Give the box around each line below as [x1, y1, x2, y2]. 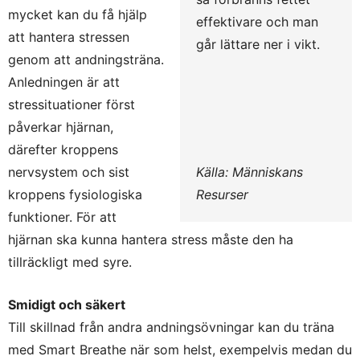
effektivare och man [196, 13, 318, 30]
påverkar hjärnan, [8, 118, 113, 135]
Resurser [196, 186, 248, 202]
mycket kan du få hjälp [8, 6, 147, 22]
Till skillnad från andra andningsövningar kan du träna [8, 318, 334, 335]
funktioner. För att [8, 208, 117, 225]
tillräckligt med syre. [8, 253, 132, 270]
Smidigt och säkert [8, 296, 125, 313]
